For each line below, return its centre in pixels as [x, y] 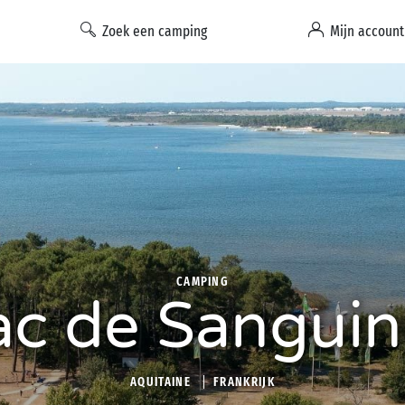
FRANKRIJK [244, 382]
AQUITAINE [160, 382]
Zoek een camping [155, 31]
